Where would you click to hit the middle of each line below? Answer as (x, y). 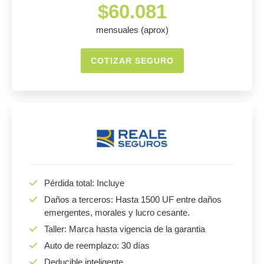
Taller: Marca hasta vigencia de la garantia (125, 229)
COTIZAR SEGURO (132, 61)
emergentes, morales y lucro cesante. (117, 212)
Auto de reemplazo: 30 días (97, 245)
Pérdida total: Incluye (84, 183)
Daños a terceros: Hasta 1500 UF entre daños (133, 199)
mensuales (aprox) (132, 30)
